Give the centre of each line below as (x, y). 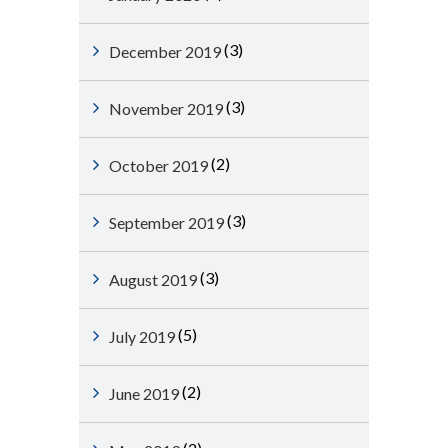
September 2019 (166, 222)
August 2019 (153, 279)
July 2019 (142, 336)
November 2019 (166, 108)
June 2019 (144, 393)
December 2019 (165, 51)
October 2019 (158, 165)
